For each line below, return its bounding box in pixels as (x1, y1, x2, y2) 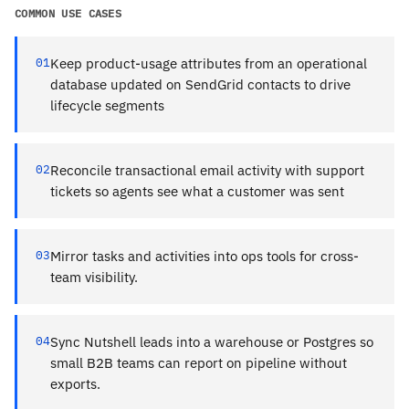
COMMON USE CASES (15, 5, 122, 20)
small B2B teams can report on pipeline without (50, 353, 347, 372)
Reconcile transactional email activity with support (50, 161, 364, 179)
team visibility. (50, 267, 138, 286)
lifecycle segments (50, 96, 164, 114)
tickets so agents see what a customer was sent (50, 182, 344, 200)
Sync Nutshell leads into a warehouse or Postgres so (50, 332, 373, 351)
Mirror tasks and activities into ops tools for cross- (50, 246, 359, 265)
